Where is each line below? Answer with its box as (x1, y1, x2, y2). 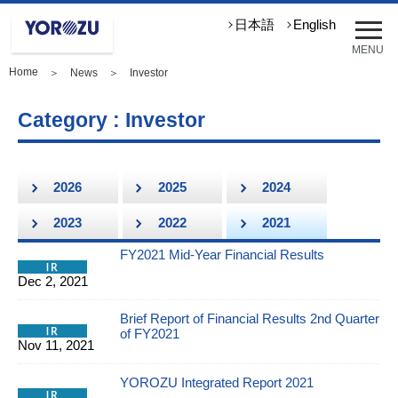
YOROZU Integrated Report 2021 (120, 375, 314, 390)
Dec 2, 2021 (18, 274, 88, 289)
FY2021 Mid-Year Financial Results (120, 247, 324, 262)
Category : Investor (18, 108, 205, 131)
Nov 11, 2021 (18, 338, 94, 353)
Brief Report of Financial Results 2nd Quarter (120, 311, 379, 326)
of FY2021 (120, 326, 179, 341)
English (293, 18, 336, 32)
